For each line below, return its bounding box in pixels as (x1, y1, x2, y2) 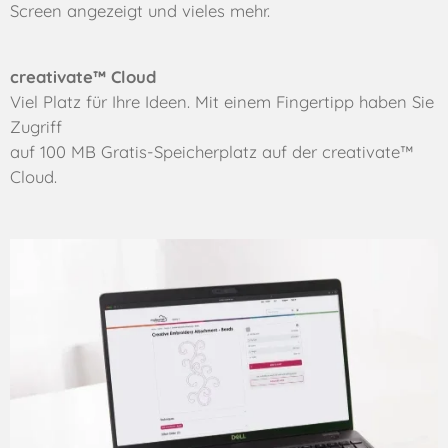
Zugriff (10, 116, 62, 138)
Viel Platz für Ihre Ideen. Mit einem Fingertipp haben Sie (10, 91, 434, 113)
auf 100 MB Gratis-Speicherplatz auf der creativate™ (10, 141, 414, 163)
